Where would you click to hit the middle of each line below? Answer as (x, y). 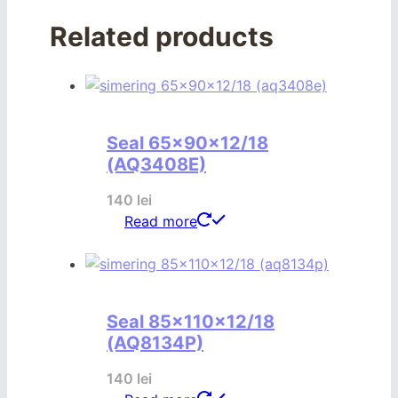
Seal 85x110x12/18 (191, 321)
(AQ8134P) (155, 342)
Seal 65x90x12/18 (187, 143)
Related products (162, 37)
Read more (161, 222)
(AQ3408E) (156, 164)
